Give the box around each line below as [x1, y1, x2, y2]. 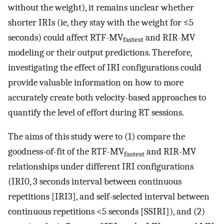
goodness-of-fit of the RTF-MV [8, 146, 124, 157]
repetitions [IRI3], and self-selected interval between [8, 191, 209, 202]
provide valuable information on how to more [8, 76, 183, 88]
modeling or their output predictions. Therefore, [8, 46, 192, 58]
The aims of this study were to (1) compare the [8, 131, 185, 142]
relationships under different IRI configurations [8, 161, 193, 172]
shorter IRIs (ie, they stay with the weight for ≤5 [8, 16, 193, 28]
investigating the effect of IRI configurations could [8, 61, 201, 73]
